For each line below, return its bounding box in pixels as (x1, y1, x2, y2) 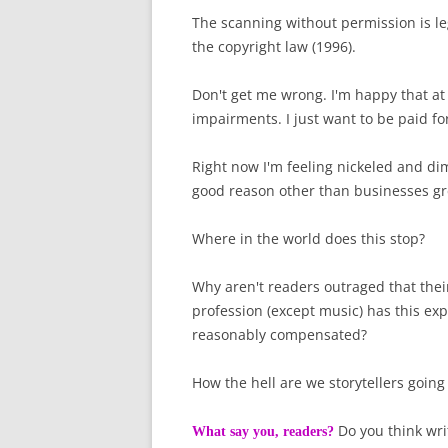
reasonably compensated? (192, 325, 367, 345)
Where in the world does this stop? (192, 229, 425, 249)
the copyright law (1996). (192, 37, 356, 57)
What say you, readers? (192, 424, 334, 440)
